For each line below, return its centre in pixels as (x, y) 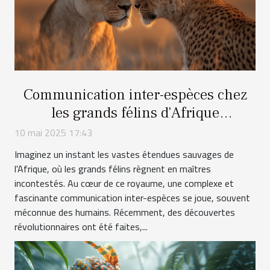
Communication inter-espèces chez (135, 95)
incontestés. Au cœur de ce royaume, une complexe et (124, 184)
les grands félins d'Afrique (135, 113)
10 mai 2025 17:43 (53, 133)
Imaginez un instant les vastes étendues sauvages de (124, 155)
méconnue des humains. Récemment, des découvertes (125, 212)
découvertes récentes (135, 131)
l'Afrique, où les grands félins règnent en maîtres (113, 169)
